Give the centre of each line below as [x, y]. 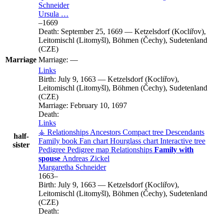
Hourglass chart [135, 141]
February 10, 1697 [99, 105]
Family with [174, 149]
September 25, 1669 [92, 31]
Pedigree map [89, 149]
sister [21, 145]
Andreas [76, 158]
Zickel [100, 158]
